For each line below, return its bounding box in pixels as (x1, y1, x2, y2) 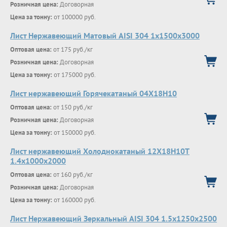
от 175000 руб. (52, 70, 96, 79)
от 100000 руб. (52, 13, 96, 21)
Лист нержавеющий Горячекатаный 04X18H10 (10, 88, 177, 98)
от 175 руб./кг (52, 45, 93, 54)
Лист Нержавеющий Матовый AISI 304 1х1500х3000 (10, 30, 200, 41)
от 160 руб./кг (52, 170, 93, 179)
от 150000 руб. (52, 128, 96, 137)
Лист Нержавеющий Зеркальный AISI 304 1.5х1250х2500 (10, 213, 217, 223)
